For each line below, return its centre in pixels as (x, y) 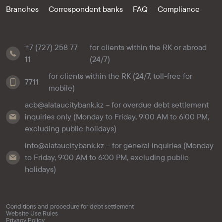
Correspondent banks (86, 9)
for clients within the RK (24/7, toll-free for (120, 76)
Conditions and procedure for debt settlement (70, 206)
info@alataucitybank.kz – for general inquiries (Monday (119, 145)
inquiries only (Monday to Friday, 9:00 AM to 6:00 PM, (117, 117)
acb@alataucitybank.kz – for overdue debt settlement (117, 105)
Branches (22, 9)
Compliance (179, 9)
